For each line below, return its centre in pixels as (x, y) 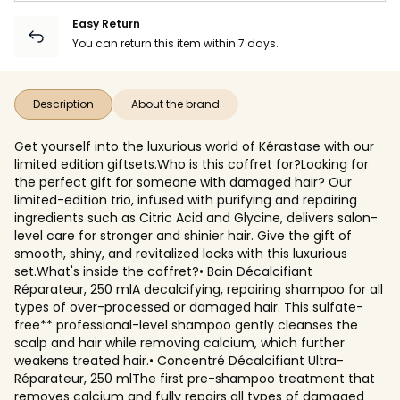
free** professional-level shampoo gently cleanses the (186, 325)
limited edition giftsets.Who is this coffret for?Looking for (192, 164)
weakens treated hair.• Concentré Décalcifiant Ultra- (179, 360)
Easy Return (106, 23)
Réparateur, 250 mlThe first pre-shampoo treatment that (195, 378)
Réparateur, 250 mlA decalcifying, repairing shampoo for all (199, 289)
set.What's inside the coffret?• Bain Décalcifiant (163, 271)
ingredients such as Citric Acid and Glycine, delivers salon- (196, 217)
